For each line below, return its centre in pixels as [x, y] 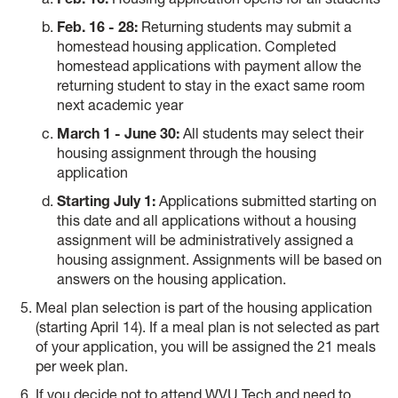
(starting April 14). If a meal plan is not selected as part [207, 327]
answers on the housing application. [171, 279]
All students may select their [271, 134]
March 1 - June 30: [118, 134]
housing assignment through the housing [187, 153]
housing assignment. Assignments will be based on [219, 260]
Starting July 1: [108, 201]
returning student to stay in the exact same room [211, 86]
